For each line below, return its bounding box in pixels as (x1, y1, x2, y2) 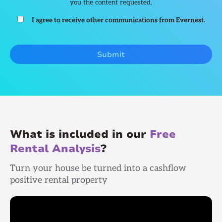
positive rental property (10, 174, 108, 185)
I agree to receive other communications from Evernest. (31, 16, 205, 25)
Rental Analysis (10, 141, 101, 157)
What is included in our (10, 127, 150, 142)
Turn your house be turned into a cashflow (10, 163, 186, 173)
